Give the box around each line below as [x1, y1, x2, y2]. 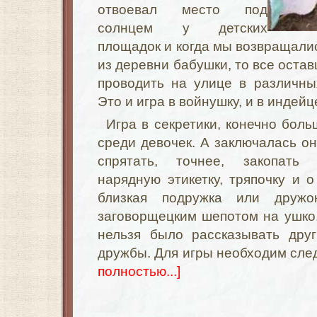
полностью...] [98, 264, 180, 279]
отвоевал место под [98, 2, 267, 17]
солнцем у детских [98, 21, 267, 35]
